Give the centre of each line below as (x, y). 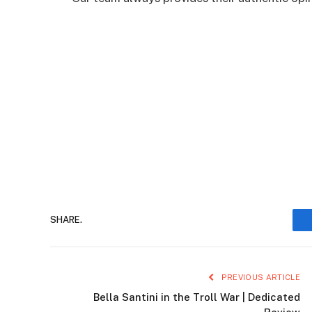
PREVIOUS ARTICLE (259, 277)
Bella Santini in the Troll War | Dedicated (197, 297)
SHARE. (66, 220)
